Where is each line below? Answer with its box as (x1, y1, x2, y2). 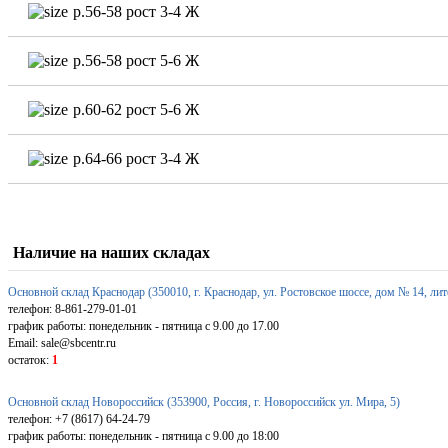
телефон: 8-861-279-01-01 (8, 301, 137, 316)
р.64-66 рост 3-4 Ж (73, 149, 199, 167)
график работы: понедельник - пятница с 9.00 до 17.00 (8, 318, 279, 333)
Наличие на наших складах (13, 243, 210, 261)
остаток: (8, 352, 52, 367)
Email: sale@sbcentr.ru (8, 335, 116, 350)
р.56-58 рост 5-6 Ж (73, 51, 199, 69)
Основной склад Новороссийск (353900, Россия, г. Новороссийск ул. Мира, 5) (8, 394, 400, 409)
